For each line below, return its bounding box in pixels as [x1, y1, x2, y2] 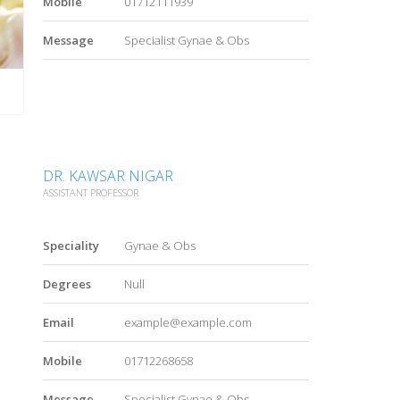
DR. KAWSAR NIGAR [43, 166, 173, 187]
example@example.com [123, 314, 252, 331]
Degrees [43, 276, 91, 293]
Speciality [43, 237, 99, 254]
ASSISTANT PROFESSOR [43, 186, 138, 200]
